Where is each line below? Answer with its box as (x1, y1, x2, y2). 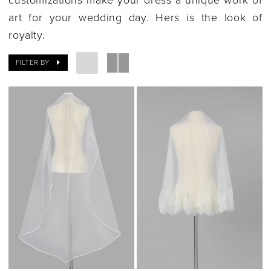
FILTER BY (16, 57, 50, 68)
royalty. (8, 27, 45, 43)
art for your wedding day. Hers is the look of (8, 9, 263, 25)
